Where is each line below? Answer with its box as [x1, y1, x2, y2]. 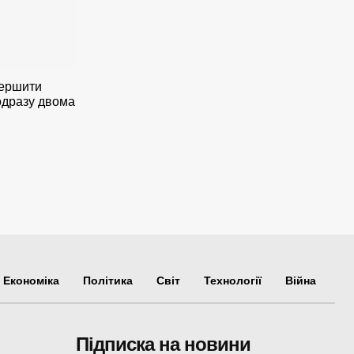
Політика [83, 274, 133, 288]
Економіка [3, 274, 59, 288]
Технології [204, 274, 262, 288]
